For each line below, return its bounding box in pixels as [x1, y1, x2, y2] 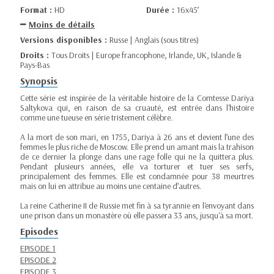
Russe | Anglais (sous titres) [109, 34, 199, 45]
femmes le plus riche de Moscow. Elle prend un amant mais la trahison [20, 141, 254, 152]
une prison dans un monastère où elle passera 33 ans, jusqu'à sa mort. [20, 210, 253, 221]
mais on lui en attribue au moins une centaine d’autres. [20, 180, 201, 191]
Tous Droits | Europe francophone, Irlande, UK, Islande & [51, 49, 242, 61]
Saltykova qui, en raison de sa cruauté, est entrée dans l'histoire [20, 102, 254, 113]
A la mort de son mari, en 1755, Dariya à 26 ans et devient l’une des [20, 131, 254, 143]
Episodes [20, 224, 58, 237]
